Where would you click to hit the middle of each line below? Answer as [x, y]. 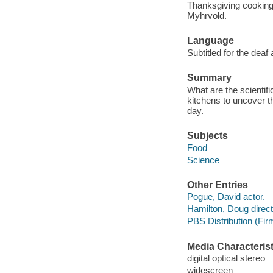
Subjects [207, 135]
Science [203, 160]
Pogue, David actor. [226, 197]
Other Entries [217, 185]
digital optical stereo [226, 258]
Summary [209, 78]
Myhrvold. [207, 16]
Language [210, 41]
